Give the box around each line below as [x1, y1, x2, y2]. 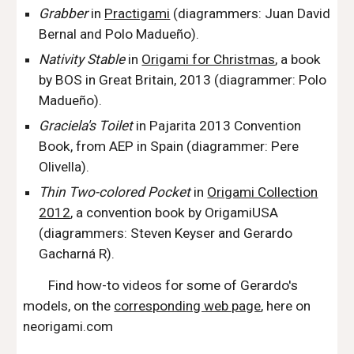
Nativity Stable [39, 51, 126, 67]
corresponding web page [114, 298, 262, 314]
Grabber [39, 6, 88, 21]
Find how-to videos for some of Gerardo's [48, 277, 299, 293]
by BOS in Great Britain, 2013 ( [39, 72, 220, 88]
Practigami [104, 6, 171, 21]
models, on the [23, 298, 115, 314]
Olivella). [39, 159, 90, 175]
